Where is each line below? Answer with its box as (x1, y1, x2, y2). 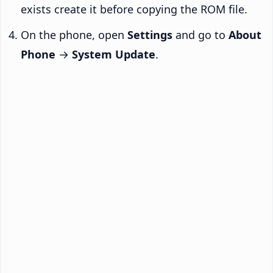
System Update (72, 46, 155, 62)
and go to (172, 27, 229, 42)
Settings (127, 27, 172, 42)
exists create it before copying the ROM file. (21, 1, 247, 16)
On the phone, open (21, 27, 127, 42)
